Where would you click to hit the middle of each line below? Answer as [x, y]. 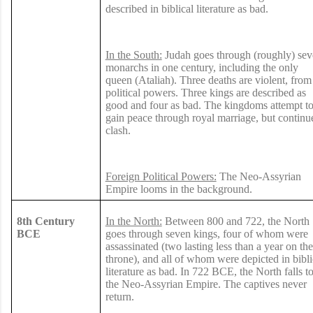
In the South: [133, 54]
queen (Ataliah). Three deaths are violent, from [208, 80]
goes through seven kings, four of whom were [206, 233]
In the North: [133, 221]
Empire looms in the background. [179, 189]
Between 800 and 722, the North [235, 221]
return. [119, 296]
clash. [119, 130]
